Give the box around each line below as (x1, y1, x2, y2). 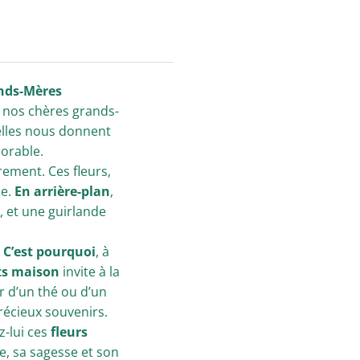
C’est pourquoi (2, 243, 96, 260)
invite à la (59, 263, 120, 280)
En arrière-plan (14, 182, 110, 200)
